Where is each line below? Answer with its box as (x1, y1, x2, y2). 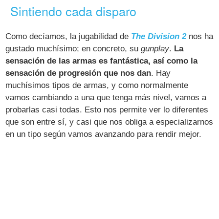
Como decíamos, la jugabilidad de (5, 31, 131, 41)
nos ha (186, 31, 214, 41)
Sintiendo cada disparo (10, 2, 137, 20)
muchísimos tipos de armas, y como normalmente (5, 80, 189, 90)
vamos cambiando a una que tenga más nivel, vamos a (5, 92, 207, 102)
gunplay (141, 44, 170, 53)
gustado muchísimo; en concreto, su (5, 44, 141, 53)
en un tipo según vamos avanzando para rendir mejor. (5, 129, 202, 139)
